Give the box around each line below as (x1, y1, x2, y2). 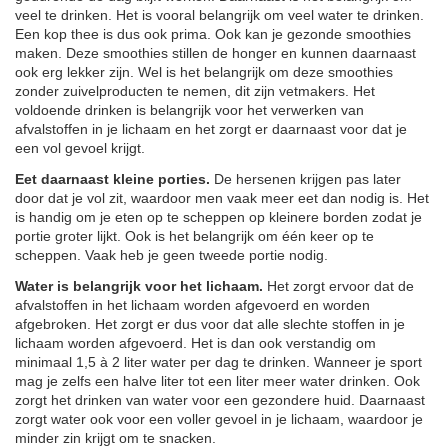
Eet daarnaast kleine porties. (15, 170, 210, 187)
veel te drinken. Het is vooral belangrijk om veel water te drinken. (15, 6, 424, 23)
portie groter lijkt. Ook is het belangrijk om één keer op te (15, 227, 374, 244)
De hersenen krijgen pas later (210, 170, 401, 187)
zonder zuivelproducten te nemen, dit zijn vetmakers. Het (15, 82, 375, 99)
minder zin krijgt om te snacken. (15, 429, 216, 446)
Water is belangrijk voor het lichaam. (15, 277, 263, 294)
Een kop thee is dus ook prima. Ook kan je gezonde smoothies (15, 25, 411, 42)
